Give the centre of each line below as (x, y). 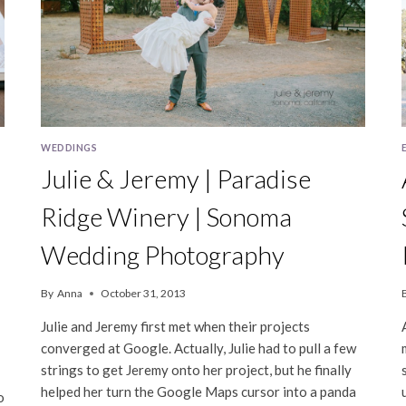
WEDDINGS (69, 148)
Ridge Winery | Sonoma (167, 217)
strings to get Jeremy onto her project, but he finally (197, 370)
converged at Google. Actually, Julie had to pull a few (199, 348)
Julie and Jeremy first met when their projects (176, 327)
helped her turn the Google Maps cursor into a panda (199, 392)
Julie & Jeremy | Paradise (176, 179)
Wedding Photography (163, 255)
